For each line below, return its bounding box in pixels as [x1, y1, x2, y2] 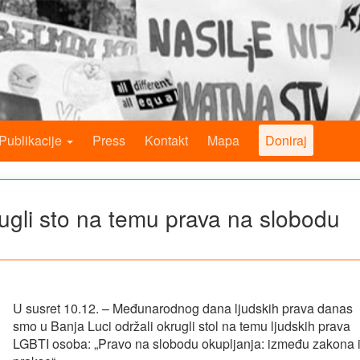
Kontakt [145, 131, 188, 149]
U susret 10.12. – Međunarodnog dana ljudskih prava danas [13, 299, 353, 317]
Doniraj [265, 131, 307, 149]
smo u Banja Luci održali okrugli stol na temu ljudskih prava [13, 317, 350, 335]
